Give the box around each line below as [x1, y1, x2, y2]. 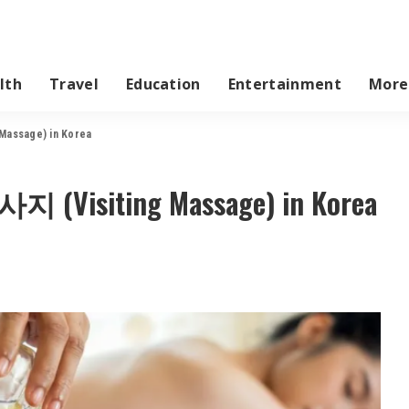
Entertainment [227, 73, 341, 94]
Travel [48, 73, 99, 94]
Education [125, 73, 201, 94]
